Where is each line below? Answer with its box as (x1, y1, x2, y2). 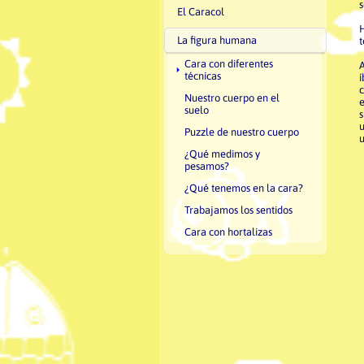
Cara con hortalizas (184, 226, 272, 238)
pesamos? (184, 160, 229, 172)
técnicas (184, 70, 221, 82)
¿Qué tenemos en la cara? (184, 182, 303, 194)
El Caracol (177, 6, 224, 18)
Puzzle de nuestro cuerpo (184, 126, 299, 138)
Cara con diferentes (184, 58, 273, 70)
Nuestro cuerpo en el (184, 92, 279, 104)
